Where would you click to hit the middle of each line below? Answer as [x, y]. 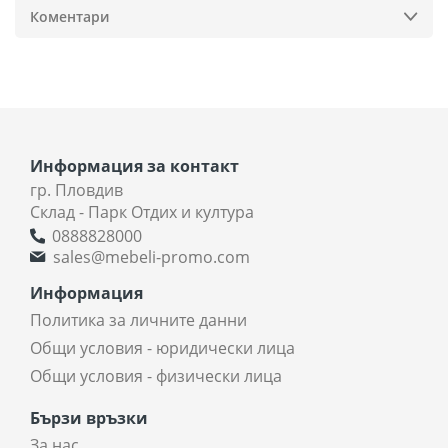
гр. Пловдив [76, 189]
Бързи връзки [89, 417]
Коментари [69, 16]
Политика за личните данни [138, 319]
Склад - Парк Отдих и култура [142, 211]
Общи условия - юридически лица [162, 347]
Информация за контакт [134, 165]
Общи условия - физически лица [156, 375]
